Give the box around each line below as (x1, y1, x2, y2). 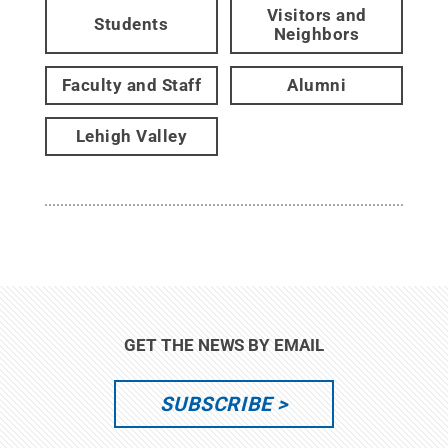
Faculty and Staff (61, 74, 202, 95)
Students (94, 14, 169, 35)
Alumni (287, 74, 347, 95)
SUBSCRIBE (160, 391, 272, 416)
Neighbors (273, 23, 360, 44)
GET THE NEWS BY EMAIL (124, 334, 324, 355)
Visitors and (266, 4, 367, 25)
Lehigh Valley (75, 125, 188, 146)
